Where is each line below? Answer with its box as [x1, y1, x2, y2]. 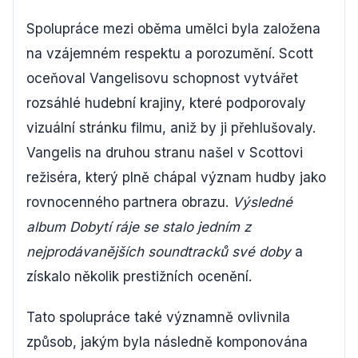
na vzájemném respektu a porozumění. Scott [26, 45, 313, 62]
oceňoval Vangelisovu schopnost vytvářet [26, 70, 298, 86]
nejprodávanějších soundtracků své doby [26, 243, 291, 260]
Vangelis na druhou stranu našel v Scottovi [26, 144, 303, 161]
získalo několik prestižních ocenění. [26, 268, 252, 284]
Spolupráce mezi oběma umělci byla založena [26, 20, 320, 37]
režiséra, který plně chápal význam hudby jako [26, 169, 326, 185]
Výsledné [233, 193, 292, 210]
